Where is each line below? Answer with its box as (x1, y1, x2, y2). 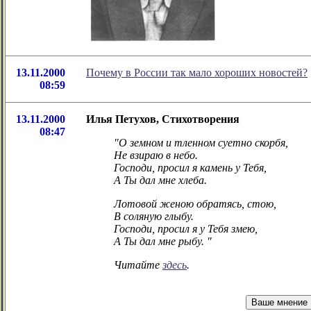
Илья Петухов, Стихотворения (86, 113, 239, 125)
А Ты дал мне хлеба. (114, 174, 207, 186)
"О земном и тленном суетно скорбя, (114, 137, 288, 149)
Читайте (114, 259, 162, 271)
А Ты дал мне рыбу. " (114, 235, 212, 247)
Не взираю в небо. (114, 149, 198, 161)
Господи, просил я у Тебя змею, (114, 223, 258, 235)
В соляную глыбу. (114, 210, 194, 222)
